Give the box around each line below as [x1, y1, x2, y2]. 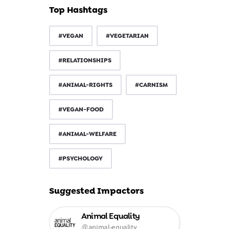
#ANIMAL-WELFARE [58, 130, 117, 138]
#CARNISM [135, 81, 168, 89]
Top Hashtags [49, 4, 107, 15]
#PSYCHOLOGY [58, 154, 103, 163]
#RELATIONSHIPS [58, 56, 111, 64]
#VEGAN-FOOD [58, 105, 104, 113]
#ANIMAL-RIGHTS [58, 81, 112, 89]
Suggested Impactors [49, 185, 144, 196]
